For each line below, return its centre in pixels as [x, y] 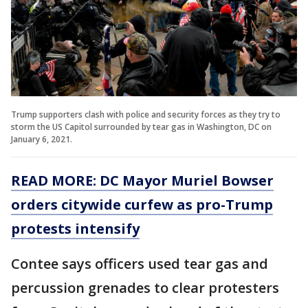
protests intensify [75, 228]
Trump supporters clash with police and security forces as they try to [146, 114]
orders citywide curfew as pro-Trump [142, 204]
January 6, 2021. [42, 139]
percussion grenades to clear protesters [145, 287]
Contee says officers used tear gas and [140, 263]
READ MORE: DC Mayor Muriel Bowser [142, 180]
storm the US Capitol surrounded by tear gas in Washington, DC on [141, 126]
